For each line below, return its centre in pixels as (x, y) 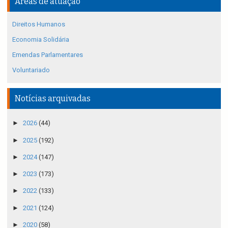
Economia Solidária (41, 40)
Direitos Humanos (39, 24)
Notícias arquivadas (53, 99)
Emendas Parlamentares (48, 55)
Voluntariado (31, 70)
